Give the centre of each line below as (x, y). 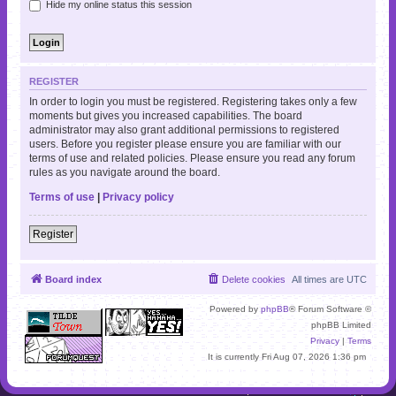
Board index (73, 280)
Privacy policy (138, 198)
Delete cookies (254, 280)
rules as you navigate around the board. (125, 173)
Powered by (235, 309)
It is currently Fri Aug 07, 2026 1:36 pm (287, 357)
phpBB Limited (341, 325)
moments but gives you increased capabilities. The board (166, 116)
